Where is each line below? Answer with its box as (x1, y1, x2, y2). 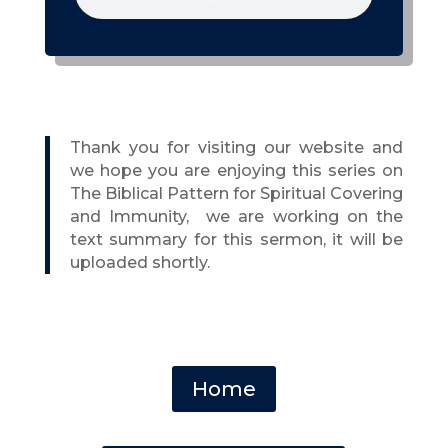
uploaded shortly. (69, 253, 210, 273)
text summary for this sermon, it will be (69, 230, 404, 250)
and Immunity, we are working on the (69, 207, 404, 227)
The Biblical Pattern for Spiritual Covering (69, 184, 404, 204)
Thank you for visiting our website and (69, 138, 404, 158)
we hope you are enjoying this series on (69, 161, 404, 181)
